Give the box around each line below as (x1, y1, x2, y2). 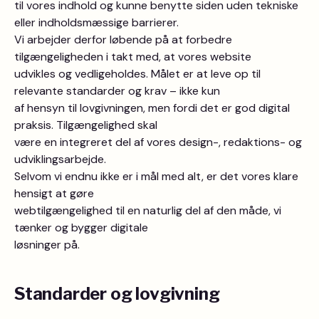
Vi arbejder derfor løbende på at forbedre (14, 32, 232, 47)
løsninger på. (14, 237, 80, 252)
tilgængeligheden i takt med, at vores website (14, 49, 251, 64)
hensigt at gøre (14, 186, 94, 201)
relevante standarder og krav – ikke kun (14, 83, 220, 98)
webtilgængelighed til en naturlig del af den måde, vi (14, 203, 281, 218)
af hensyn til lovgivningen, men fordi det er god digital (14, 100, 290, 115)
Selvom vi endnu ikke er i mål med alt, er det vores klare (14, 169, 298, 184)
